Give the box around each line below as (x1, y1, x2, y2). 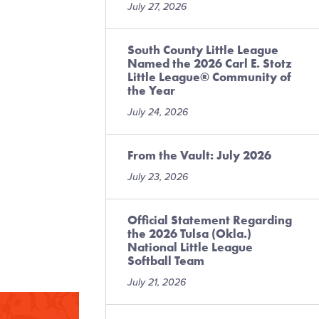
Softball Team (127, 253, 204, 268)
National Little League (127, 239, 253, 255)
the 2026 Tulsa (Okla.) (127, 226, 251, 241)
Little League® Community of (127, 69, 291, 85)
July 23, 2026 (127, 171, 188, 183)
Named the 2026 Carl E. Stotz (127, 56, 292, 71)
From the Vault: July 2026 (127, 147, 271, 163)
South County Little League (127, 42, 278, 58)
